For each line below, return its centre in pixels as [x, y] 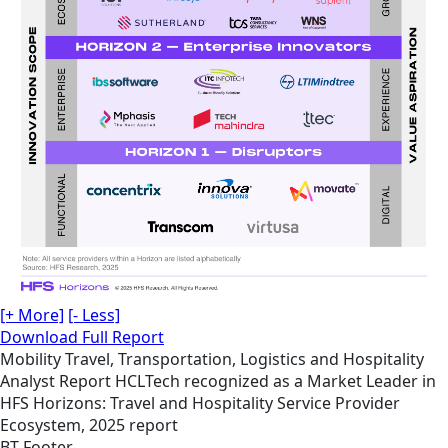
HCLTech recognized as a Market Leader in [275, 380]
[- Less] [94, 314]
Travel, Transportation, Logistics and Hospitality [244, 358]
